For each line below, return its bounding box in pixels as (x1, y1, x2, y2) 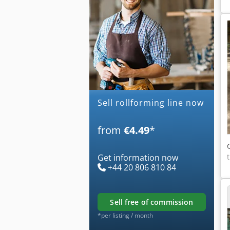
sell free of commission (114, 197, 194, 207)
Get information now (98, 151, 178, 163)
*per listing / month (98, 210, 153, 220)
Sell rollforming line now (103, 97, 204, 108)
